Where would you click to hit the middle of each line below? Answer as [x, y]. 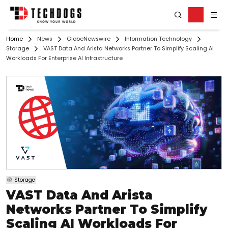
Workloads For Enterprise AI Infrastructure [64, 59]
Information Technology [158, 39]
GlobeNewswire [89, 39]
